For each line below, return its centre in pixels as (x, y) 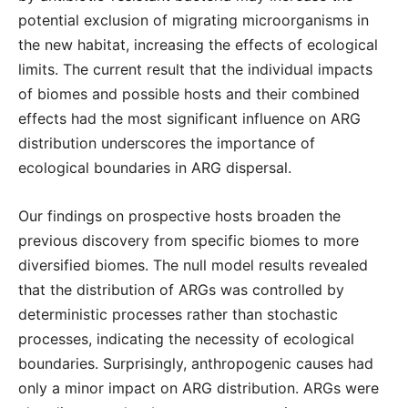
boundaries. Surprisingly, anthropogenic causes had (196, 363)
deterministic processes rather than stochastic (178, 314)
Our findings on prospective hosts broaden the (179, 216)
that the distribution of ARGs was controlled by (181, 290)
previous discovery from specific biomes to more (189, 240)
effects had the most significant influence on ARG (189, 118)
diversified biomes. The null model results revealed (193, 265)
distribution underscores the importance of (167, 143)
